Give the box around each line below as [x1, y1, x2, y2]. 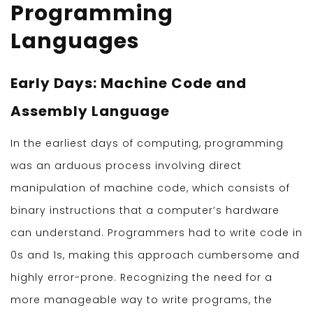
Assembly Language [10, 101, 170, 122]
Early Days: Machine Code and [10, 73, 247, 94]
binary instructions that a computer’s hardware [10, 203, 279, 218]
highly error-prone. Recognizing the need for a [10, 270, 272, 285]
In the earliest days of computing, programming [10, 136, 284, 151]
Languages [10, 27, 140, 57]
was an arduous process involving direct [10, 159, 242, 173]
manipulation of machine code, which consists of [10, 181, 290, 196]
